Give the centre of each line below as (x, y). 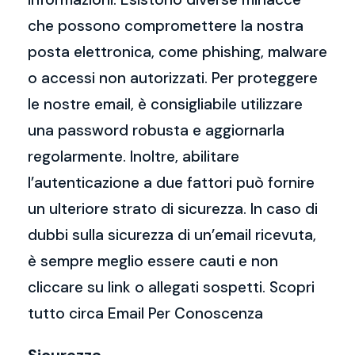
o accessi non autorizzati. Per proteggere (173, 78)
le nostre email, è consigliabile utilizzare (165, 104)
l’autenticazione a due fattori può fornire (171, 183)
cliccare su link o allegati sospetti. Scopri (171, 287)
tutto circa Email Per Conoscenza (145, 313)
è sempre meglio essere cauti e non (153, 261)
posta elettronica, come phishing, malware (177, 52)
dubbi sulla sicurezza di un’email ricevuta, (172, 235)
